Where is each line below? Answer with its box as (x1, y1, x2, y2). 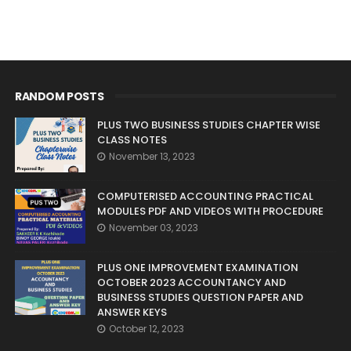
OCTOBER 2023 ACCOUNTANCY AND (96, 274, 286, 290)
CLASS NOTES (96, 132, 167, 147)
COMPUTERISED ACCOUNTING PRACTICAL (96, 188, 313, 204)
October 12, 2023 (108, 321, 184, 335)
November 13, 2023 (108, 149, 195, 163)
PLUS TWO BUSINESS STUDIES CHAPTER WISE (96, 117, 320, 132)
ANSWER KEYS (96, 304, 167, 320)
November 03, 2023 (108, 220, 198, 234)
